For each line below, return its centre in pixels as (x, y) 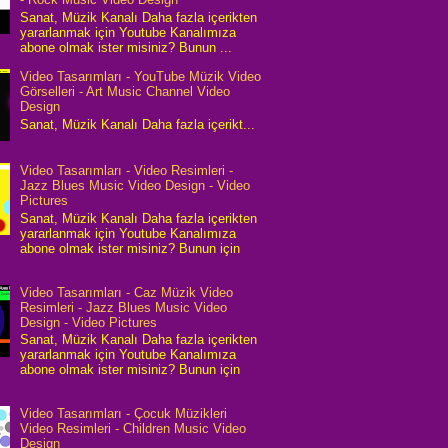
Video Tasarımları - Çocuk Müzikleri (124, 414)
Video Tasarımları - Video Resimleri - (127, 171)
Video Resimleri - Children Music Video (133, 429)
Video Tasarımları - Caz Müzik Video (127, 292)
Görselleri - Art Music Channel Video (125, 92)
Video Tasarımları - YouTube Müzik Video (141, 77)
